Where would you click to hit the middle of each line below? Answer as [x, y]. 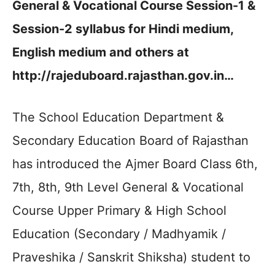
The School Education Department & [118, 117]
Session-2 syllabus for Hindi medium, [123, 29]
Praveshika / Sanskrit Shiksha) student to [131, 257]
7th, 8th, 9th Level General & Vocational [128, 187]
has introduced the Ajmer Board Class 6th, [135, 164]
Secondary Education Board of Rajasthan [130, 141]
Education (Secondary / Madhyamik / [119, 234]
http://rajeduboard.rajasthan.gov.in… [123, 76]
